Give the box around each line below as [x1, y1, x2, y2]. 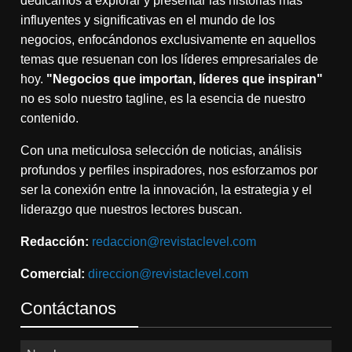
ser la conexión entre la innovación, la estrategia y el [20, 182, 312, 196]
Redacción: [20, 234, 89, 248]
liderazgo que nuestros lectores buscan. [20, 202, 245, 216]
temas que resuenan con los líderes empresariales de [20, 52, 318, 66]
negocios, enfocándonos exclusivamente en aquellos [20, 32, 316, 46]
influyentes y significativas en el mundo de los [20, 13, 275, 27]
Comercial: [20, 266, 85, 280]
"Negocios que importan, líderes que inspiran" [43, 71, 323, 86]
